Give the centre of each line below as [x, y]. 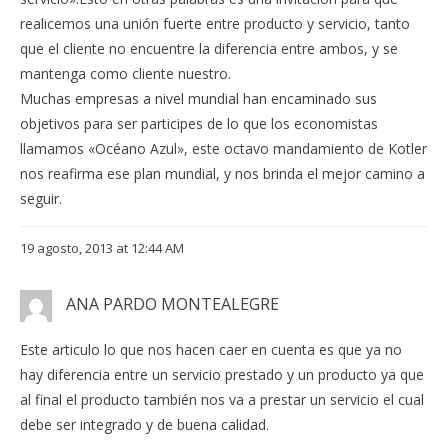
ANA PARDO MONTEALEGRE [172, 303]
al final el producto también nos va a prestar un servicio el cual [222, 400]
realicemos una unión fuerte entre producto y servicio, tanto [215, 23]
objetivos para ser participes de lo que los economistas [199, 123]
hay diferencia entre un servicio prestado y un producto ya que [222, 375]
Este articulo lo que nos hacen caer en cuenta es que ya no [211, 350]
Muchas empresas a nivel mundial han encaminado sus [198, 98]
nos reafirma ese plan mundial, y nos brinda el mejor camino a [222, 173]
